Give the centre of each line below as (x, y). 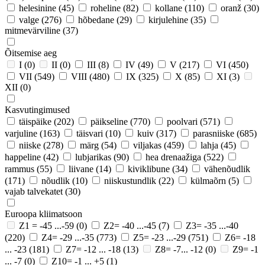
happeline (23, 157)
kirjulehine (168, 20)
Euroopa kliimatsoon (43, 214)
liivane (81, 169)
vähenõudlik (227, 169)
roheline (106, 8)
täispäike (35, 121)
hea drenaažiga (173, 157)
